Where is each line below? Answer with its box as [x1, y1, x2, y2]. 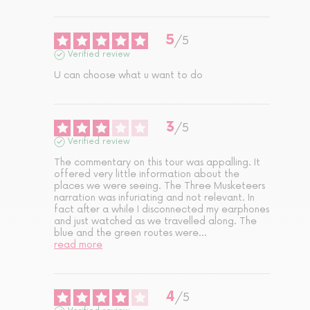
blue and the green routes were [54, 226, 199, 239]
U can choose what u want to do [54, 69, 203, 81]
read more [54, 238, 102, 250]
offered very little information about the [54, 167, 239, 180]
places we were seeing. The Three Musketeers [54, 179, 265, 192]
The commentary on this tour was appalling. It [54, 156, 260, 168]
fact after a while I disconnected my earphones [54, 203, 269, 215]
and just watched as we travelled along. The [54, 215, 257, 227]
